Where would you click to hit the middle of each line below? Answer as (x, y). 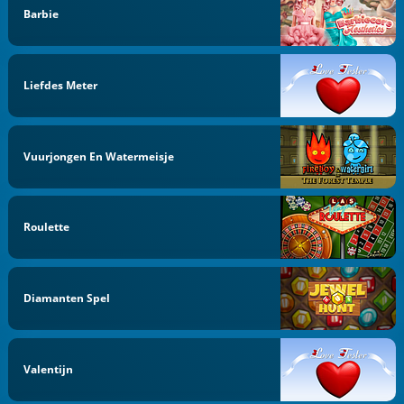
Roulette (47, 227)
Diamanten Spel (67, 298)
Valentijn (49, 369)
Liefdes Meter (61, 85)
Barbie (41, 14)
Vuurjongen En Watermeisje (99, 156)
